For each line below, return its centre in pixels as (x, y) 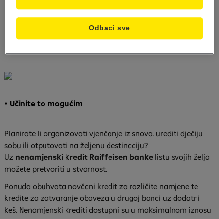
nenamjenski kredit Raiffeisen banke (84, 157)
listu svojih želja (182, 157)
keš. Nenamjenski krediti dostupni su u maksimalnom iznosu (108, 210)
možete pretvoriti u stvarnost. (56, 169)
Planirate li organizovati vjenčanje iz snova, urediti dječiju (104, 133)
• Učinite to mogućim (44, 103)
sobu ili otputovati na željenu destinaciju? (76, 145)
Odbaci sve (109, 28)
